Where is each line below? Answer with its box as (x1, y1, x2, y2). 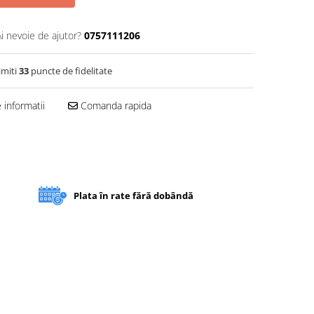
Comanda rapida (78, 99, 151, 112)
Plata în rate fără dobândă (74, 189, 194, 202)
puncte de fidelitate (29, 64, 112, 77)
